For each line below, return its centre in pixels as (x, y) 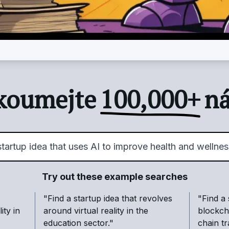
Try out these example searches (114, 176)
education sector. (77, 223)
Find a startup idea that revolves (110, 198)
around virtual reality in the (96, 210)
